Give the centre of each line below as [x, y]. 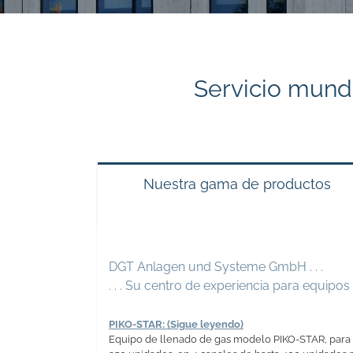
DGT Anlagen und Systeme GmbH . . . [216, 266]
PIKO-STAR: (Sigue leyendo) [176, 324]
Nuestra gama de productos [237, 184]
